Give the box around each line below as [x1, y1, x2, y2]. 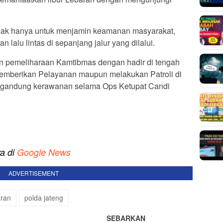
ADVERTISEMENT [8, 169, 59, 178]
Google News [17, 146, 71, 159]
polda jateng [24, 193, 63, 203]
